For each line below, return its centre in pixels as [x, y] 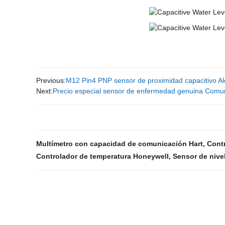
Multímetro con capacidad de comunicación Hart [120, 144]
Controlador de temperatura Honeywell [102, 156]
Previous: [51, 80]
